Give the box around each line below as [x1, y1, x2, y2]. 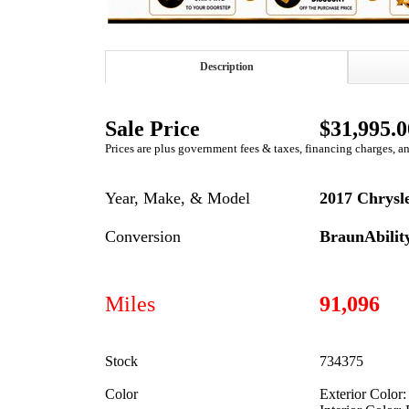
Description [199, 59, 254, 73]
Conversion [105, 226, 181, 246]
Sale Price [105, 116, 205, 141]
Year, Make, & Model [105, 188, 250, 207]
